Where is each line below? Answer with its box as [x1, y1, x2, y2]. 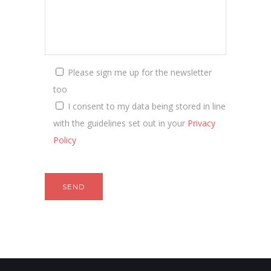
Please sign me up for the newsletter [68, 66, 212, 78]
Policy [53, 134, 76, 146]
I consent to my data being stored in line [68, 100, 226, 112]
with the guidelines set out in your [53, 117, 188, 129]
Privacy [188, 117, 215, 129]
